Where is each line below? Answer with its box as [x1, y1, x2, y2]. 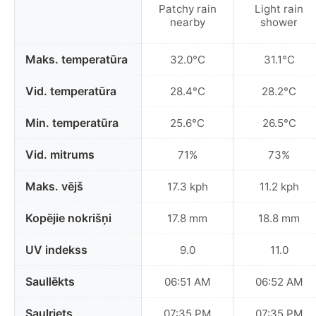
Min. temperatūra [25, 116, 119, 130]
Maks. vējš [25, 179, 83, 194]
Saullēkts [25, 274, 75, 289]
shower [260, 15, 298, 29]
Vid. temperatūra [25, 84, 116, 99]
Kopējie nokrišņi [25, 211, 111, 226]
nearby [169, 15, 205, 29]
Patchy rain [158, 1, 217, 16]
